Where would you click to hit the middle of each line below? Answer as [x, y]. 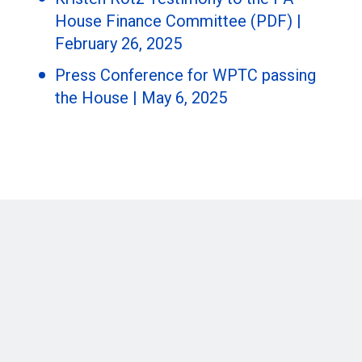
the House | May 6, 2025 [143, 98]
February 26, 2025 [118, 44]
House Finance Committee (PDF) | [178, 21]
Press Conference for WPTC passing [185, 76]
